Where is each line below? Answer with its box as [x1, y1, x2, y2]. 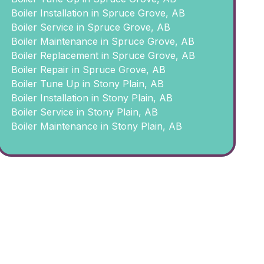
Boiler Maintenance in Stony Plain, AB [11, 120, 182, 132]
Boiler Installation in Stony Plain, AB [11, 92, 173, 104]
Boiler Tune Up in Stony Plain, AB [11, 78, 164, 90]
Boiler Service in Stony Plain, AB [11, 106, 158, 118]
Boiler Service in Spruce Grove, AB [11, 21, 170, 33]
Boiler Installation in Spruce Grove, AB [11, 7, 185, 19]
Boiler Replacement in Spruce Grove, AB [11, 49, 195, 61]
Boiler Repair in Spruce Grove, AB [11, 64, 166, 75]
